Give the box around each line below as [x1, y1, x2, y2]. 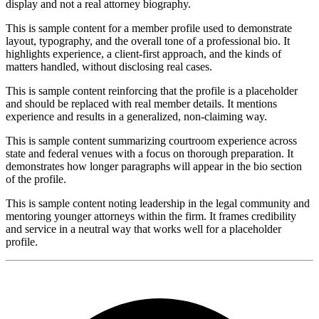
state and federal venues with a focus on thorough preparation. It [6, 147, 293, 159]
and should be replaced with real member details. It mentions [6, 97, 277, 110]
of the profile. [6, 172, 66, 185]
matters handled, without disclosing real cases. [6, 60, 212, 73]
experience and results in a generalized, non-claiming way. [6, 110, 267, 122]
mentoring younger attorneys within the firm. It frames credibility [6, 209, 296, 222]
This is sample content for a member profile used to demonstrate [6, 21, 292, 34]
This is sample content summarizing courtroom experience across [6, 134, 297, 147]
